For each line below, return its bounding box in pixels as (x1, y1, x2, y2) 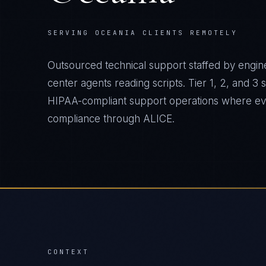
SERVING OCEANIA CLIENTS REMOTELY (47, 28, 237, 37)
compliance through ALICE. (47, 113, 175, 125)
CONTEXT (47, 248, 89, 256)
